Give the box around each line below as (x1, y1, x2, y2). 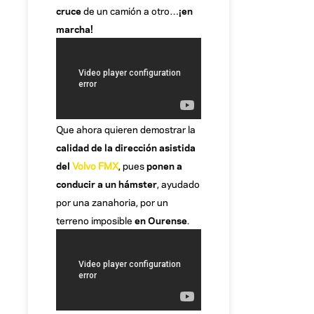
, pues (118, 158, 146, 172)
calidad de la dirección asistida (56, 139, 196, 153)
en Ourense (132, 212, 187, 226)
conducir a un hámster (56, 176, 157, 190)
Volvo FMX (72, 158, 118, 172)
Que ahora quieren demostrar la (56, 121, 196, 135)
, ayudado (157, 176, 200, 190)
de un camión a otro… (81, 4, 179, 18)
